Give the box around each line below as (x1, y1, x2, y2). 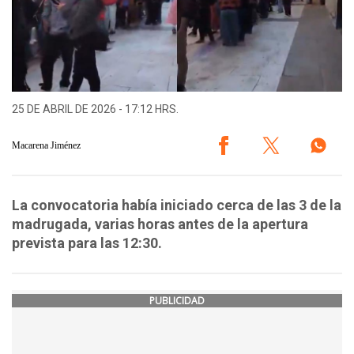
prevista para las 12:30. (12, 235, 165, 252)
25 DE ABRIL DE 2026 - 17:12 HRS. (12, 103, 179, 116)
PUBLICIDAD (149, 294, 205, 308)
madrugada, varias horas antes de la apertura (12, 216, 308, 233)
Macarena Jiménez (12, 139, 81, 151)
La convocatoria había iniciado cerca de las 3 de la (12, 197, 341, 214)
